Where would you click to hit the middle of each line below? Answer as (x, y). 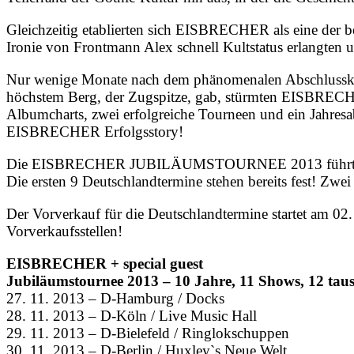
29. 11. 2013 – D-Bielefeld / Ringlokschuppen (148, 333)
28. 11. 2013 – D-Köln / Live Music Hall (132, 316)
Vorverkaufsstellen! (64, 232)
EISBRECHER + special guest (105, 264)
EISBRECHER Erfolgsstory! (95, 132)
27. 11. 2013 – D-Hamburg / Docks (115, 299)
